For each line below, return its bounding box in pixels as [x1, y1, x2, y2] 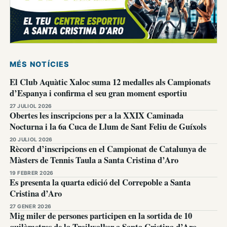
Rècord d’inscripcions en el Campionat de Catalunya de [10, 142, 206, 156]
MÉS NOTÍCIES [10, 60, 70, 69]
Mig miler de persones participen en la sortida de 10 [10, 209, 192, 222]
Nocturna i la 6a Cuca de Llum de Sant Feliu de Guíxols [10, 120, 206, 133]
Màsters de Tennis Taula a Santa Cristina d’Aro [10, 154, 178, 167]
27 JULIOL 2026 [10, 103, 52, 109]
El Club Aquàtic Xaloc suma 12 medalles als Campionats [10, 75, 210, 89]
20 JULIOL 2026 [10, 136, 53, 143]
